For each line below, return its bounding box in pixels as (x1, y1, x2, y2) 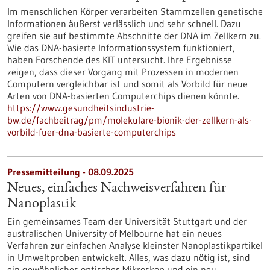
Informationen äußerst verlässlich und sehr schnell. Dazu (7, 17, 241, 30)
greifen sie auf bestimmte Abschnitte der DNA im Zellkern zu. (7, 30, 261, 42)
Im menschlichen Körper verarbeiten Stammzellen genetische (7, 5, 263, 17)
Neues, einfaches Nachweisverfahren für (7, 181, 226, 196)
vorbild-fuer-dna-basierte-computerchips (7, 126, 176, 138)
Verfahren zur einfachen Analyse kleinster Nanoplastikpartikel (7, 239, 263, 251)
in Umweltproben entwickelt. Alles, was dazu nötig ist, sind (7, 251, 250, 263)
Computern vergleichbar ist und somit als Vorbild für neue (7, 78, 248, 90)
